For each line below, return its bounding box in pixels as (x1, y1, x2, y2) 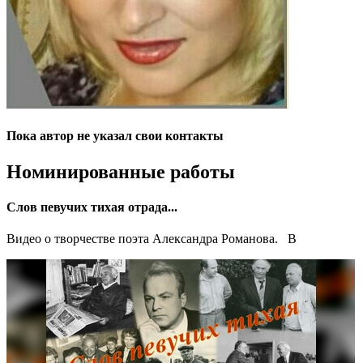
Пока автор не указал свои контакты (6, 129, 224, 143)
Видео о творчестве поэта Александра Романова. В (6, 232, 297, 246)
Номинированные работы (6, 160, 235, 182)
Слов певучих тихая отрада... (6, 199, 177, 214)
